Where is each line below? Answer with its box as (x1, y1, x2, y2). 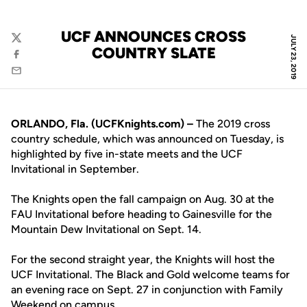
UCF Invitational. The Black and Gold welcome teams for (11, 268, 290, 281)
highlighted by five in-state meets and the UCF (11, 147, 243, 160)
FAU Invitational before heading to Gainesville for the (11, 208, 272, 221)
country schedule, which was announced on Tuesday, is (11, 132, 284, 145)
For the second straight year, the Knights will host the (11, 253, 275, 266)
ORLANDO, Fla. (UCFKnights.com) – (11, 117, 193, 130)
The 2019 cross (193, 117, 270, 130)
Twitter (10, 38, 44, 51)
